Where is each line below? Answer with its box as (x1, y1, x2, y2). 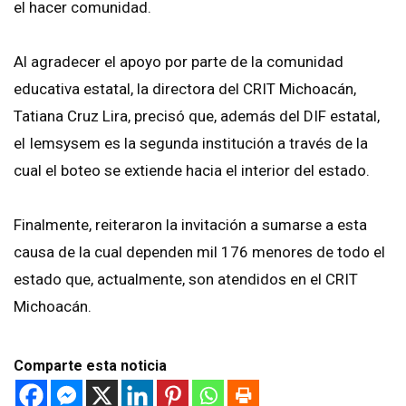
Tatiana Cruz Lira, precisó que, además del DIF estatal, (14, 106, 380, 125)
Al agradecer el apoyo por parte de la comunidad (14, 52, 343, 71)
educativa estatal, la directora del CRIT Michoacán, (14, 79, 356, 98)
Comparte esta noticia (14, 356, 167, 374)
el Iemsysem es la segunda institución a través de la (14, 133, 368, 152)
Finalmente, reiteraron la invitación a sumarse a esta (14, 215, 367, 234)
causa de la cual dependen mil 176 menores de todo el (14, 242, 385, 261)
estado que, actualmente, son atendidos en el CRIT (14, 269, 358, 288)
